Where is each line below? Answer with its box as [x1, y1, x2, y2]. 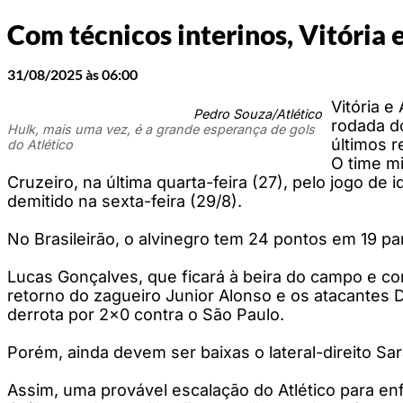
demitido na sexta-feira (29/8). [7, 191, 242, 210]
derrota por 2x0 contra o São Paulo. [7, 304, 284, 324]
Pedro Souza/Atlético [193, 105, 322, 121]
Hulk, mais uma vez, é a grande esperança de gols [7, 121, 315, 137]
